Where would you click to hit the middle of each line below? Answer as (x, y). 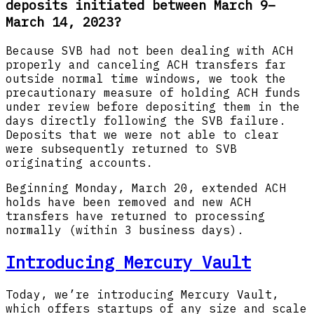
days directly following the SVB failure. (146, 121)
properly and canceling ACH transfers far (146, 65)
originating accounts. (79, 163)
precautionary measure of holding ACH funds (153, 93)
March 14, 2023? (63, 22)
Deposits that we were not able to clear (142, 135)
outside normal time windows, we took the (146, 79)
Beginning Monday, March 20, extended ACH (146, 188)
